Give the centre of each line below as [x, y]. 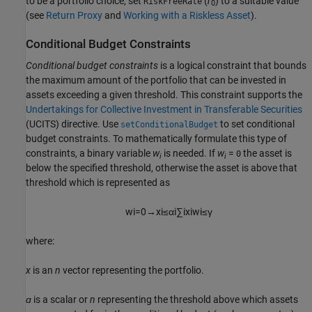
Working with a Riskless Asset [187, 15]
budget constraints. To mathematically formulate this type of [156, 138]
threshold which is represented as [98, 182]
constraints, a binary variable [89, 153]
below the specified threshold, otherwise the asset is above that [162, 167]
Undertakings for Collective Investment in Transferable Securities [164, 109]
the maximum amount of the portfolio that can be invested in [156, 80]
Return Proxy [74, 15]
